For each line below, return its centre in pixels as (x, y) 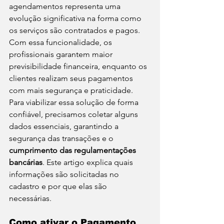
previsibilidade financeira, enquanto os (79, 66)
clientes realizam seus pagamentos (72, 78)
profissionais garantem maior (62, 54)
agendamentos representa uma (66, 6)
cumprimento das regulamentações (73, 150)
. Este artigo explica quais (89, 162)
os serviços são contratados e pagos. (75, 30)
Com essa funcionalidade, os (61, 42)
